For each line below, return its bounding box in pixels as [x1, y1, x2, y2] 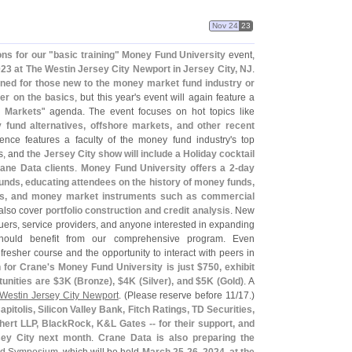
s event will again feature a [135, 92, 255, 103]
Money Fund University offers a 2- [81, 163, 239, 174]
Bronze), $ [77, 276, 124, 287]
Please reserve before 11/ [126, 290, 239, 301]
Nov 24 [211, 21, 238, 30]
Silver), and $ [141, 276, 202, 287]
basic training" [53, 49, 119, 60]
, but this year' [75, 92, 136, 103]
